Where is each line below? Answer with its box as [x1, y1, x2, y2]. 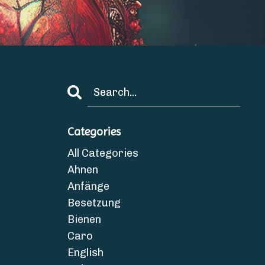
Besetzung [67, 196, 121, 209]
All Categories [67, 147, 138, 160]
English [67, 246, 104, 259]
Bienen [67, 213, 101, 226]
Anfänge [67, 180, 109, 193]
